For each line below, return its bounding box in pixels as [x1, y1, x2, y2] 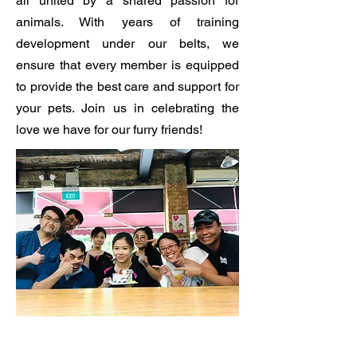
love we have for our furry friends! [16, 122, 202, 137]
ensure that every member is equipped [16, 57, 239, 73]
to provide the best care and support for [16, 79, 239, 94]
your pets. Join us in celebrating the [16, 100, 239, 116]
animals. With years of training [16, 14, 239, 29]
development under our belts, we [16, 36, 239, 51]
